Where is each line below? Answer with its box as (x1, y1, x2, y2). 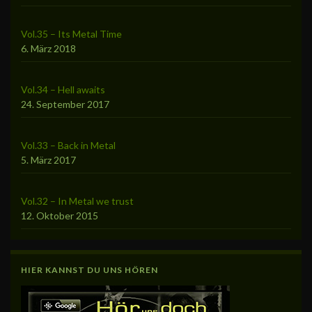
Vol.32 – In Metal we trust (21, 194, 134, 207)
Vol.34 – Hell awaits (21, 83, 105, 95)
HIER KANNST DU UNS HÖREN (21, 264, 158, 275)
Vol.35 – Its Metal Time (21, 27, 122, 40)
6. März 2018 (21, 42, 76, 54)
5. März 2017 (21, 153, 76, 166)
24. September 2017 (21, 97, 109, 110)
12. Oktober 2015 (21, 209, 98, 221)
